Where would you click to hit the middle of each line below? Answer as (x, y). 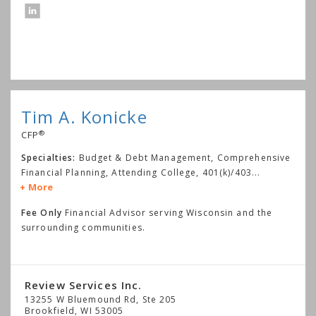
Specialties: (49, 158)
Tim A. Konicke (84, 117)
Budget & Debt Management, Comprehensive (185, 158)
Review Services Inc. (84, 285)
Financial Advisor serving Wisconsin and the (167, 213)
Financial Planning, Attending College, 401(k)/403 (136, 173)
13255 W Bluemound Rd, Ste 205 (101, 300)
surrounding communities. (83, 228)
